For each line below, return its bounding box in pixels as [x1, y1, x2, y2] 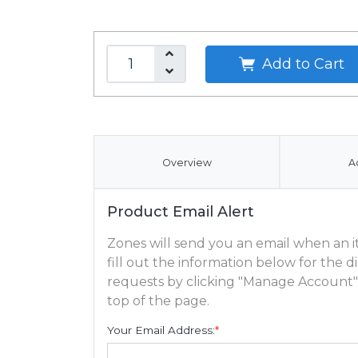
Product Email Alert [107, 203, 254, 221]
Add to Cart [257, 54, 344, 73]
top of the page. [107, 293, 209, 308]
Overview [161, 157, 212, 169]
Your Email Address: [107, 324, 215, 336]
